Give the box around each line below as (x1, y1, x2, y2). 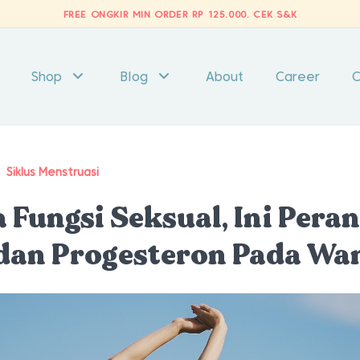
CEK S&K (253, 8, 297, 20)
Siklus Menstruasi (6, 166, 100, 178)
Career (275, 68, 320, 84)
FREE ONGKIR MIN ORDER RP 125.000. (63, 8, 254, 20)
